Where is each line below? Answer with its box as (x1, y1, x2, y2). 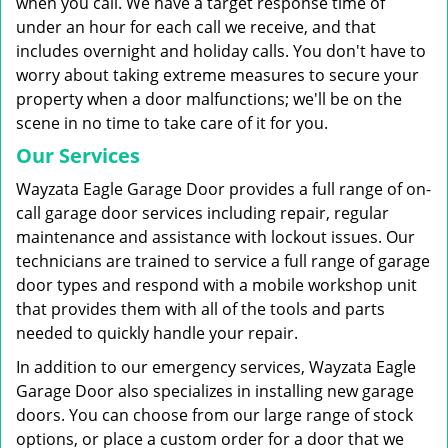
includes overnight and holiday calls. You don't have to (16, 40, 426, 62)
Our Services (16, 142, 140, 169)
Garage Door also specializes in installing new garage (16, 380, 414, 402)
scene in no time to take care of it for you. (16, 112, 328, 134)
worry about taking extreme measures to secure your (16, 64, 419, 86)
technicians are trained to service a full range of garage (16, 250, 430, 272)
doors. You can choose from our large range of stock (16, 404, 413, 426)
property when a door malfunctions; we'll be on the (16, 88, 402, 110)
